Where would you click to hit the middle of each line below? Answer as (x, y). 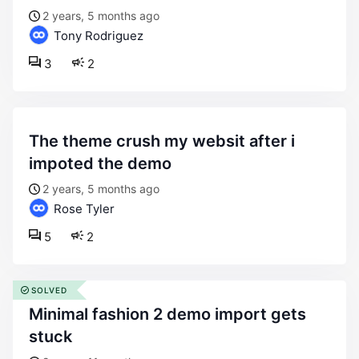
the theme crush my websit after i (34, 141)
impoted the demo (100, 163)
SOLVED (49, 290)
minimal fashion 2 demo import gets (36, 314)
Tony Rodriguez (97, 36)
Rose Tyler (83, 209)
